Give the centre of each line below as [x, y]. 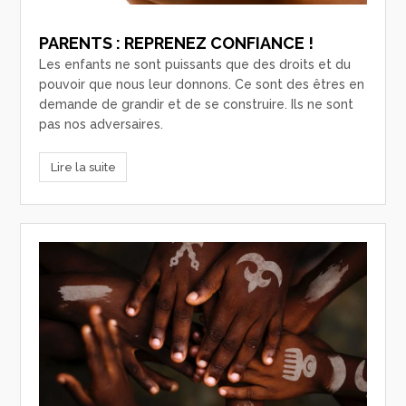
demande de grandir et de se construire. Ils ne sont [197, 105]
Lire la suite [83, 167]
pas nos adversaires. [101, 125]
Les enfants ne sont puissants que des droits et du [195, 65]
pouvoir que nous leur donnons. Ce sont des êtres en [202, 85]
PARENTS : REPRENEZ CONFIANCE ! [177, 43]
